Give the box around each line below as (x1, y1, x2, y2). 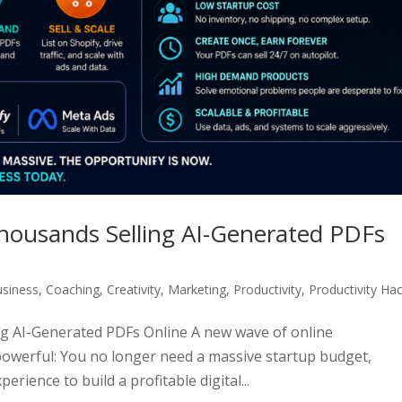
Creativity (107, 281, 162, 299)
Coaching (46, 281, 100, 299)
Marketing (168, 281, 227, 299)
